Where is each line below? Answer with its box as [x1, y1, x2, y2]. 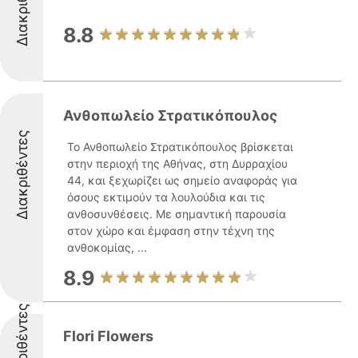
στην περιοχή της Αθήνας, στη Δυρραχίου [67, 157, 288, 170]
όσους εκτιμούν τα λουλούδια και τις [67, 190, 265, 204]
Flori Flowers [63, 328, 153, 344]
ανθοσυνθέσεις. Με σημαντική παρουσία [67, 207, 286, 221]
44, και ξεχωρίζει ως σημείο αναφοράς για [67, 173, 297, 187]
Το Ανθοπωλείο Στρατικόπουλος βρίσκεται [67, 140, 293, 153]
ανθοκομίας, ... [67, 241, 147, 254]
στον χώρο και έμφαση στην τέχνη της [67, 224, 275, 237]
